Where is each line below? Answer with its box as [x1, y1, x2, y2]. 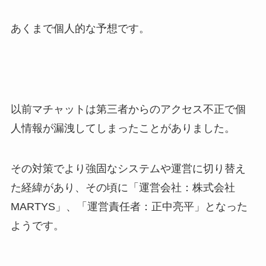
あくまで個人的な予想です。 [10, 23, 150, 35]
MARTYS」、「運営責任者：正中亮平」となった [10, 200, 248, 213]
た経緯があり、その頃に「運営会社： [10, 181, 192, 194]
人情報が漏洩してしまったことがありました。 [10, 122, 235, 134]
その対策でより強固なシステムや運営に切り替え [10, 162, 246, 175]
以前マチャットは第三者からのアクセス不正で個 [10, 103, 246, 115]
